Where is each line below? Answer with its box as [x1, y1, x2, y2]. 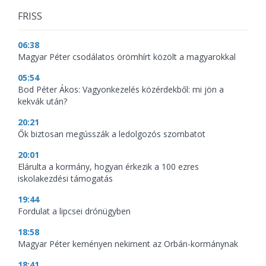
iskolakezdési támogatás [18, 172, 113, 184]
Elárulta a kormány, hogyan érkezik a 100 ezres [18, 160, 199, 172]
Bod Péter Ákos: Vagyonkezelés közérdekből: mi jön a [18, 83, 224, 95]
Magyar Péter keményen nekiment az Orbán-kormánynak [18, 237, 238, 249]
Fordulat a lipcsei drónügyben [18, 205, 131, 217]
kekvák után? [18, 95, 67, 107]
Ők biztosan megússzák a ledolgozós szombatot [18, 128, 205, 140]
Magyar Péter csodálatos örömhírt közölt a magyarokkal [18, 50, 236, 62]
